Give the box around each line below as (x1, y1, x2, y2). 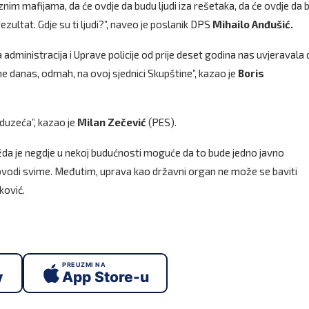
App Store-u (62, 268, 150, 286)
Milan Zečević (75, 116, 146, 128)
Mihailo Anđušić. (210, 18, 293, 30)
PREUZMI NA (62, 261, 106, 268)
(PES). (146, 116, 177, 128)
